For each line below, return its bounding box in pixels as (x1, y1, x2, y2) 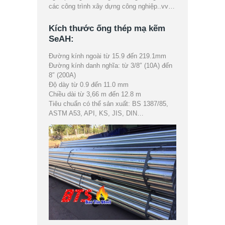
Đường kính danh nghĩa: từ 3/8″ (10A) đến (49, 62, 173, 70)
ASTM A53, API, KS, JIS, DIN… (49, 109, 144, 118)
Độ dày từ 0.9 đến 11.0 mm (49, 81, 129, 89)
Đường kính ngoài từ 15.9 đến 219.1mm (49, 52, 167, 60)
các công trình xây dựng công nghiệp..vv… (49, 3, 175, 11)
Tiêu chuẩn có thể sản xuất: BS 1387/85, (49, 100, 169, 108)
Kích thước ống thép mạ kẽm (49, 24, 166, 34)
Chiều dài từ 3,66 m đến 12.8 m (49, 90, 142, 98)
